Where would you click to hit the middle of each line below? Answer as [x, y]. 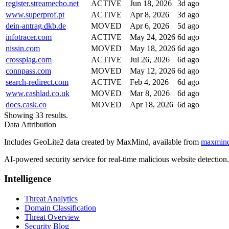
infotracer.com [29, 37]
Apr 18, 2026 [152, 104]
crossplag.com [29, 59]
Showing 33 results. [36, 115]
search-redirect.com [37, 82]
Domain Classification [60, 208]
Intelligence [28, 179]
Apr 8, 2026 [150, 14]
